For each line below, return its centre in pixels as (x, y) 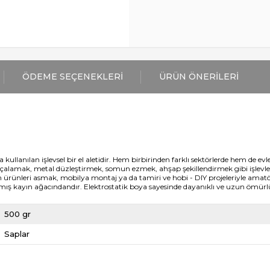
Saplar (17, 234)
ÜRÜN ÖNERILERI (199, 77)
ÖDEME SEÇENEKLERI (73, 77)
